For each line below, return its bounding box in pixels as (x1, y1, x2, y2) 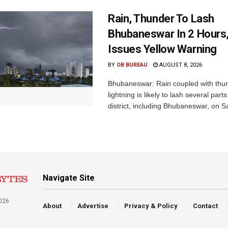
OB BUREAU (117, 61, 148, 68)
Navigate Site (43, 173, 95, 183)
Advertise (77, 202, 108, 210)
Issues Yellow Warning (108, 42, 217, 55)
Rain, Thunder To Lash (108, 12, 214, 25)
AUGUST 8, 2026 (158, 61, 202, 68)
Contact (193, 202, 218, 210)
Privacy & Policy (124, 202, 178, 210)
